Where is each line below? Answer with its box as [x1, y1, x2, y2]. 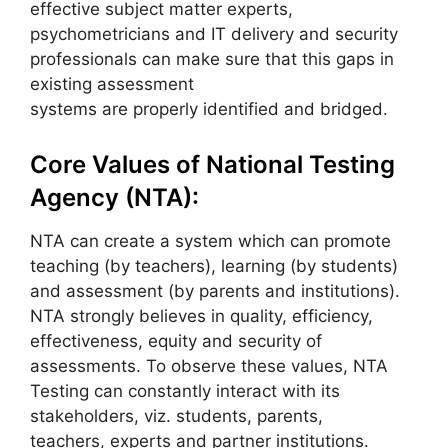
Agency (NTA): [30, 182, 199, 212]
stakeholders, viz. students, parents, [30, 405, 323, 426]
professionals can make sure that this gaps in [30, 49, 394, 69]
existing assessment [30, 74, 194, 94]
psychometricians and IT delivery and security [30, 24, 398, 44]
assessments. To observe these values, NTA [30, 355, 388, 376]
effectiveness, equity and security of [30, 330, 322, 351]
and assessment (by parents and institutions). [30, 280, 400, 301]
